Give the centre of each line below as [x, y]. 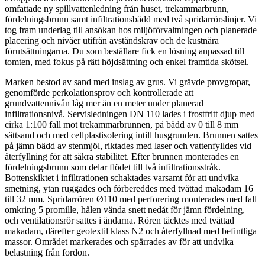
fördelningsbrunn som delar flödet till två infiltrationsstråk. [113, 167]
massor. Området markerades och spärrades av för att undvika [119, 241]
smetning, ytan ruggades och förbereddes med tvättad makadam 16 [129, 188]
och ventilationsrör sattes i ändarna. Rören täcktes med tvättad [119, 220]
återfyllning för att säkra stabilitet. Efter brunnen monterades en [122, 156]
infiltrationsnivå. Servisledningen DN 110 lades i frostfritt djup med [130, 114]
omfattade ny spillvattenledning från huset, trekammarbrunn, [117, 8]
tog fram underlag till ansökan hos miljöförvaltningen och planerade [131, 30]
